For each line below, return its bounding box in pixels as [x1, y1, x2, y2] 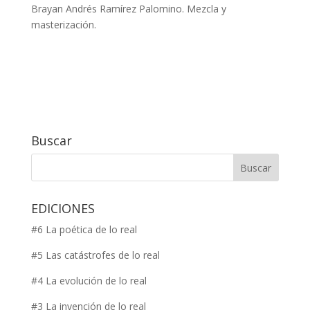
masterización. [30, 18, 96, 31]
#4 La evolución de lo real [30, 274, 147, 287]
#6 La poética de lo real [30, 223, 137, 236]
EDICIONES [30, 200, 95, 217]
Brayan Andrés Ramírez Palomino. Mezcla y [30, 2, 226, 15]
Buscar [30, 132, 72, 149]
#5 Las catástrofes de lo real [30, 248, 160, 262]
